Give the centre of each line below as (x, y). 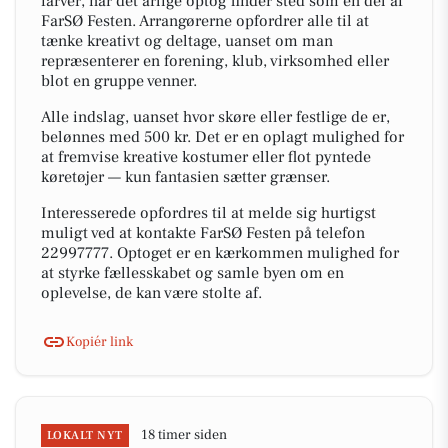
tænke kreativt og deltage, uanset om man (187, 41)
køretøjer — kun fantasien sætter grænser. (185, 177)
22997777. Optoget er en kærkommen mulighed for (220, 253)
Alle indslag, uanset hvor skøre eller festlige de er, (215, 117)
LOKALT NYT (85, 435)
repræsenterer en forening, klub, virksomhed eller (215, 61)
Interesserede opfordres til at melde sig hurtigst (208, 213)
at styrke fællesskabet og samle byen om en (192, 273)
